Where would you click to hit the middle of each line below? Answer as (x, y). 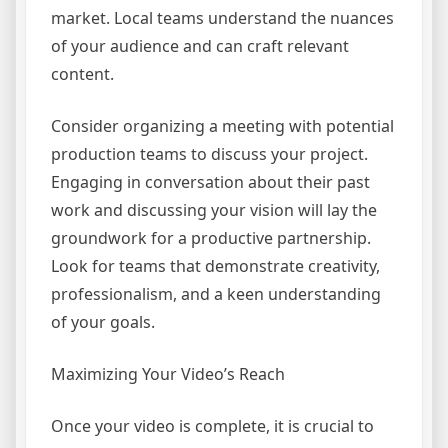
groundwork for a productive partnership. (211, 238)
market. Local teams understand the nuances (222, 18)
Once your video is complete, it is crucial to (212, 426)
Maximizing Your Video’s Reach (168, 374)
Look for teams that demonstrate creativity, (215, 266)
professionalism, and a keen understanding (216, 294)
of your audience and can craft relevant (200, 46)
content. (82, 74)
